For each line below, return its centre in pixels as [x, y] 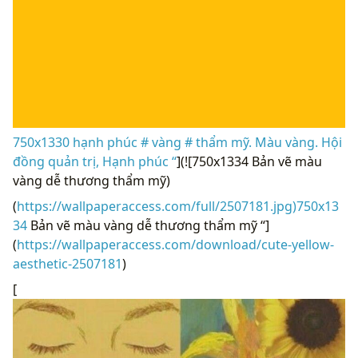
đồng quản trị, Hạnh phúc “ [95, 161]
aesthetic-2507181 [68, 263]
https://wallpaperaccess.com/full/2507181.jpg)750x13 [178, 206]
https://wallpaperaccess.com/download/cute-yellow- [175, 244]
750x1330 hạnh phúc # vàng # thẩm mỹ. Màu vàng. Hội [177, 142]
